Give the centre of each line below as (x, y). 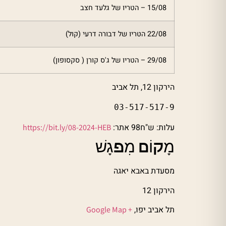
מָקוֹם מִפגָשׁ (135, 148)
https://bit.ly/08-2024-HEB (67, 128)
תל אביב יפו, (153, 210)
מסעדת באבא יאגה (144, 171)
